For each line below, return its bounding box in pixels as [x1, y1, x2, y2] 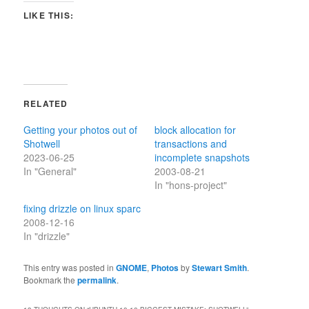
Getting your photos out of [23, 123, 138, 137]
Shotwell [23, 137, 61, 151]
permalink [77, 274, 117, 287]
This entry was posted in [23, 261, 117, 274]
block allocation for [154, 123, 236, 137]
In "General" [23, 164, 77, 179]
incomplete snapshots [154, 150, 250, 165]
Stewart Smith [192, 261, 248, 275]
